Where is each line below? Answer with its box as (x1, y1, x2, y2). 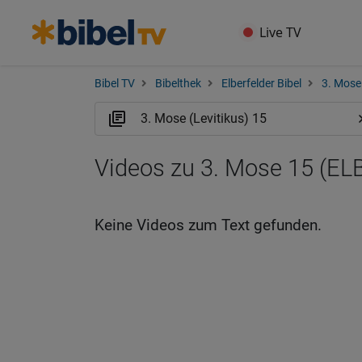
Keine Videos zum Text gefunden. (95, 216, 322, 234)
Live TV (259, 23, 302, 41)
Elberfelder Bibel (221, 77, 301, 90)
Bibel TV (95, 77, 135, 90)
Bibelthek (155, 77, 201, 90)
